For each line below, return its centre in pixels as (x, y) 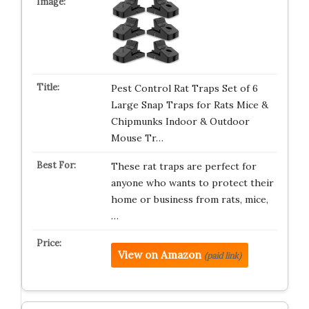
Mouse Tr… (137, 138)
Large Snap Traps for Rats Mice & (189, 105)
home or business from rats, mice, (189, 199)
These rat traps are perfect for (183, 166)
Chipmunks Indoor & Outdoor (180, 121)
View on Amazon (159, 255)
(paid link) (222, 256)
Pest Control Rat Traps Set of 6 (184, 88)
